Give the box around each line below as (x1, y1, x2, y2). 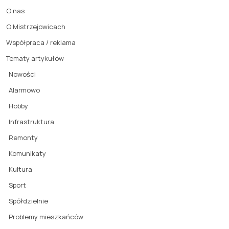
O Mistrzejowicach (6, 22, 65, 32)
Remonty (9, 133, 38, 143)
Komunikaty (9, 149, 46, 158)
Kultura (9, 165, 32, 174)
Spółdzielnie (9, 196, 48, 206)
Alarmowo (9, 85, 40, 95)
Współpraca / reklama (6, 38, 76, 48)
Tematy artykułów (6, 54, 64, 63)
